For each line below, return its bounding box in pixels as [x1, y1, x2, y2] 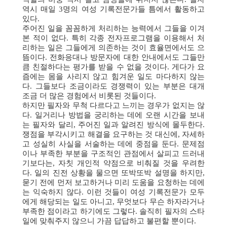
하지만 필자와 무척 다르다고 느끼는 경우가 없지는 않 [22, 101, 205, 109]
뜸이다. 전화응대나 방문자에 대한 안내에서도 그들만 [22, 53, 205, 61]
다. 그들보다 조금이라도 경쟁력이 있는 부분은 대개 [22, 82, 205, 90]
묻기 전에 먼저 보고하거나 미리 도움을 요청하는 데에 [22, 178, 205, 186]
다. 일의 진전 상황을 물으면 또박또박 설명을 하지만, [22, 169, 205, 177]
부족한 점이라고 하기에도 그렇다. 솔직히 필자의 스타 [22, 207, 205, 215]
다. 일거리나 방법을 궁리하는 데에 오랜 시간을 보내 [22, 111, 205, 119]
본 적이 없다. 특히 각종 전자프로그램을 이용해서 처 [22, 34, 205, 42]
